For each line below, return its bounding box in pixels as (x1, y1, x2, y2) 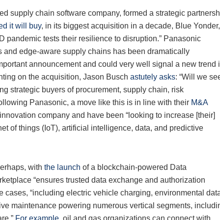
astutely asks (130, 73, 175, 82)
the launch (44, 163, 81, 172)
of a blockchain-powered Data (81, 163, 187, 172)
